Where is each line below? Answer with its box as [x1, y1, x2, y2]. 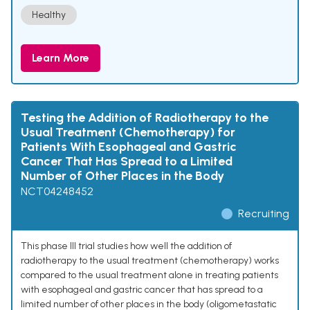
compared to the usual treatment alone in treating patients [21, 269, 278, 282]
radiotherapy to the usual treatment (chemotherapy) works [21, 255, 279, 267]
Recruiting [238, 207, 289, 221]
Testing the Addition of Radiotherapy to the [21, 110, 268, 126]
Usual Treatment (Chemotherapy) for [21, 125, 235, 140]
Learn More [32, 51, 89, 65]
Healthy [32, 9, 66, 21]
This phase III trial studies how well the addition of [21, 240, 232, 253]
